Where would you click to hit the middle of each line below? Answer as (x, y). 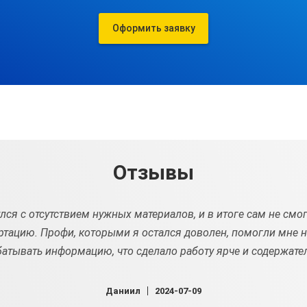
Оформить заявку (153, 28)
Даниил (123, 291)
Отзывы (153, 172)
